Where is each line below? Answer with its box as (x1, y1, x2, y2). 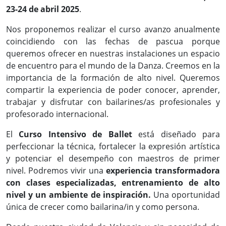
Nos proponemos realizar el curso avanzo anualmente (6, 24, 220, 35)
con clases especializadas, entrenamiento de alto (6, 177, 220, 188)
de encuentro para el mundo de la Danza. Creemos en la (6, 60, 220, 71)
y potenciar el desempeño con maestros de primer (6, 153, 220, 164)
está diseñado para (132, 129, 220, 140)
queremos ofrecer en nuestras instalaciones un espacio (6, 48, 220, 59)
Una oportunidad (150, 189, 220, 200)
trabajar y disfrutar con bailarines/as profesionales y (6, 96, 220, 107)
